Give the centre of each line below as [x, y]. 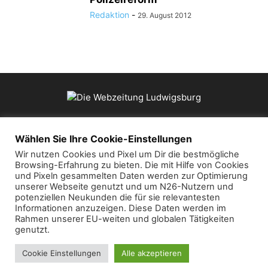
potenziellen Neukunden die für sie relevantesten [118, 197]
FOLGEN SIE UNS [134, 207]
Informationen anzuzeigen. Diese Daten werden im [121, 208]
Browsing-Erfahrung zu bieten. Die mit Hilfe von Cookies [132, 165]
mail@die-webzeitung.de [180, 171]
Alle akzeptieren [152, 253]
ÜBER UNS [134, 134]
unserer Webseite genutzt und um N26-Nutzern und [124, 187]
